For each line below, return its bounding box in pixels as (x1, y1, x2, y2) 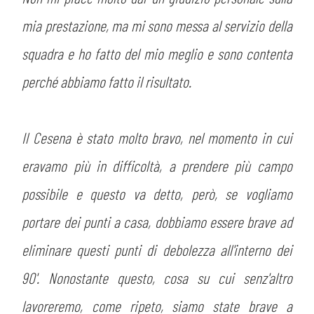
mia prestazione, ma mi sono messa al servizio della (22, 16, 292, 34)
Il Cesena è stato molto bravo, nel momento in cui (22, 128, 292, 146)
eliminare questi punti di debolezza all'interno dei (22, 240, 292, 259)
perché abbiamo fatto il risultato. (22, 72, 192, 90)
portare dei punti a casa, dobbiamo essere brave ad (22, 212, 292, 231)
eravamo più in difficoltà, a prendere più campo (22, 156, 292, 175)
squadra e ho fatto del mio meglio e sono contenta (22, 44, 292, 62)
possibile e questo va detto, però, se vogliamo (22, 184, 292, 203)
